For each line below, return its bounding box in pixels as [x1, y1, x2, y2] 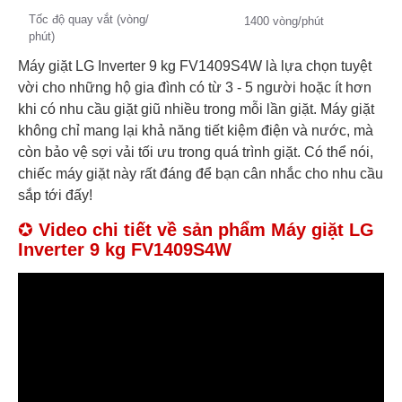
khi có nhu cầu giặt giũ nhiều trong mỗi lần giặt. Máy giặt [18, 101, 374, 118]
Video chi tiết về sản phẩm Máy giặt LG [39, 220, 374, 240]
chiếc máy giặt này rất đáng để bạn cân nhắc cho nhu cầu [18, 166, 383, 182]
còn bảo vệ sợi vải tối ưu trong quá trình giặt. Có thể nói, [18, 144, 373, 161]
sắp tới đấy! [18, 188, 96, 204]
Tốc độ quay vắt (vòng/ [29, 13, 149, 27]
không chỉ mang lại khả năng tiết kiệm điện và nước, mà [18, 123, 373, 139]
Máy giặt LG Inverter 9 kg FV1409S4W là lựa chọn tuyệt [18, 58, 371, 74]
